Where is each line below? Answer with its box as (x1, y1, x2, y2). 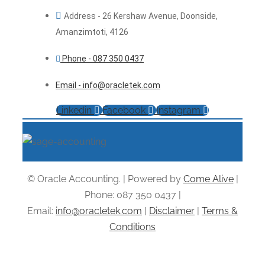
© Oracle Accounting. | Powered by (27, 173, 183, 185)
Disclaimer (149, 205, 195, 216)
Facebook (102, 105, 146, 116)
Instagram (156, 105, 201, 116)
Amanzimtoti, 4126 (56, 27, 128, 37)
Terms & (202, 205, 238, 216)
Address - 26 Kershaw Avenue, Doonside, (64, 11, 218, 21)
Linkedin (56, 105, 92, 116)
